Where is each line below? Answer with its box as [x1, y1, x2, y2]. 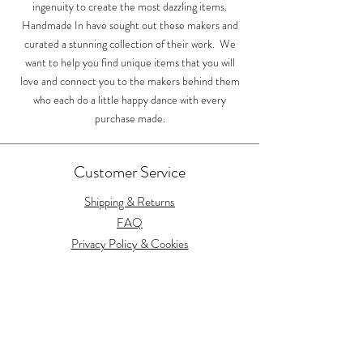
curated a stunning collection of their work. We [23, 36, 236, 52]
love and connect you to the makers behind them [19, 73, 240, 89]
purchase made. [94, 110, 165, 126]
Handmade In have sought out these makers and [21, 17, 238, 33]
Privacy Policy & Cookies [70, 235, 189, 253]
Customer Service [74, 160, 186, 184]
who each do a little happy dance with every [33, 92, 226, 108]
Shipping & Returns [84, 193, 175, 211]
